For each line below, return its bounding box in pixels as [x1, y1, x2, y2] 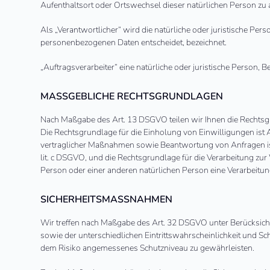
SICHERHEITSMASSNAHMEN [40, 193, 166, 206]
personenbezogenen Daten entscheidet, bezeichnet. [40, 37, 227, 48]
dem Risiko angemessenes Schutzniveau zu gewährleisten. [40, 242, 255, 254]
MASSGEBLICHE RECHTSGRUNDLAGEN [40, 90, 216, 103]
